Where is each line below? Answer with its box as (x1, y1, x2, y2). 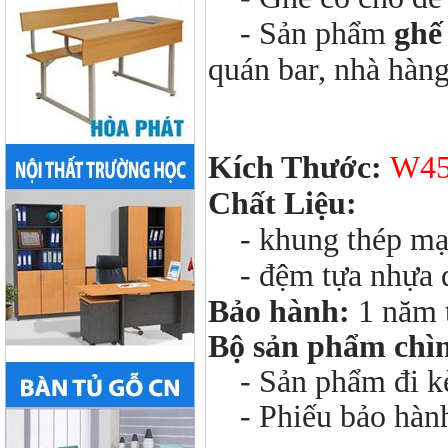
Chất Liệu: (208, 186, 357, 221)
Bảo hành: (208, 294, 350, 329)
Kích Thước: (208, 150, 382, 185)
